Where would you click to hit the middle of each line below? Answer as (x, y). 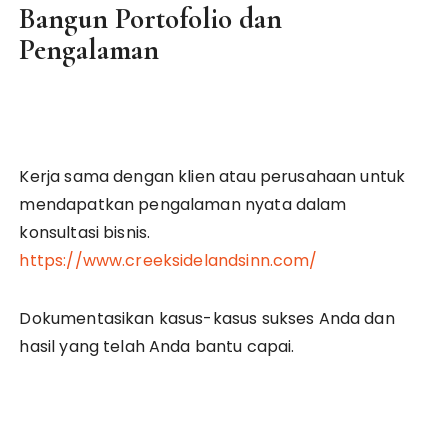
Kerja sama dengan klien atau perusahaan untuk (212, 176)
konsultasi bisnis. (85, 232)
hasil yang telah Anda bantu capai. (157, 346)
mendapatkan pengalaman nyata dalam (183, 204)
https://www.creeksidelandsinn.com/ (168, 260)
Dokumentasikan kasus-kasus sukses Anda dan (207, 318)
